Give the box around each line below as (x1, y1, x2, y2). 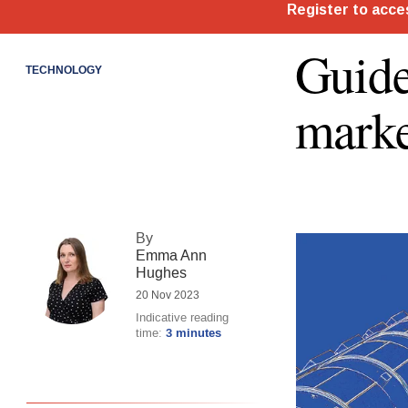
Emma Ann (135, 246, 207, 266)
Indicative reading (135, 310, 229, 326)
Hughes (135, 263, 187, 283)
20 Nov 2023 (135, 288, 199, 303)
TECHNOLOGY (25, 62, 102, 78)
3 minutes (165, 325, 221, 342)
